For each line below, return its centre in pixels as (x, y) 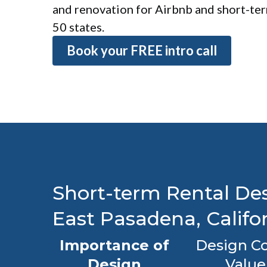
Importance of (114, 245)
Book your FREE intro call (142, 50)
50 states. (78, 27)
